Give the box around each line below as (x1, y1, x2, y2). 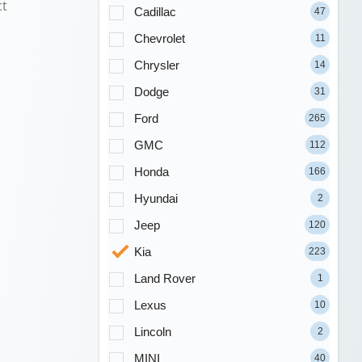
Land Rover (134, 271, 196, 285)
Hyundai (134, 192, 179, 205)
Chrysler (134, 58, 180, 72)
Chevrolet (134, 32, 186, 45)
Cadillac (134, 5, 177, 19)
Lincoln (134, 325, 172, 339)
